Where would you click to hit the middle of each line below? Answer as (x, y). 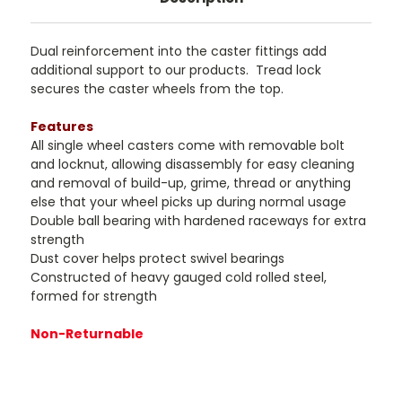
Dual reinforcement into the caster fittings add (179, 51)
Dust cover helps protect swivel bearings (157, 258)
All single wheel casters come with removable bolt (188, 145)
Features (62, 127)
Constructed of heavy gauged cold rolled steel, (179, 277)
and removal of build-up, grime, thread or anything (191, 183)
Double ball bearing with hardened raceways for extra (198, 221)
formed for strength (94, 296)
